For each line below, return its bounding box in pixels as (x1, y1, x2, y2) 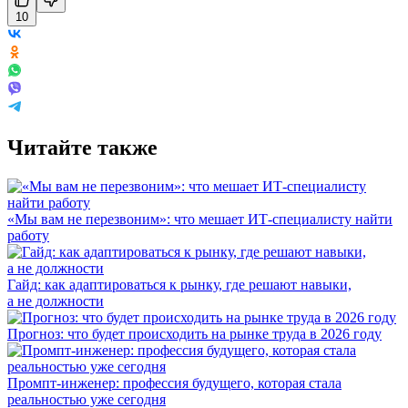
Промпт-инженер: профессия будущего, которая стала (7, 374, 342, 391)
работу (7, 227, 49, 243)
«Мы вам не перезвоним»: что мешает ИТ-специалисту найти (7, 210, 393, 227)
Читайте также (7, 135, 158, 159)
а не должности (7, 292, 104, 309)
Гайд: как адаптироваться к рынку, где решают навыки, (7, 276, 352, 292)
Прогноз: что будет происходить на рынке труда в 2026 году (7, 325, 382, 342)
